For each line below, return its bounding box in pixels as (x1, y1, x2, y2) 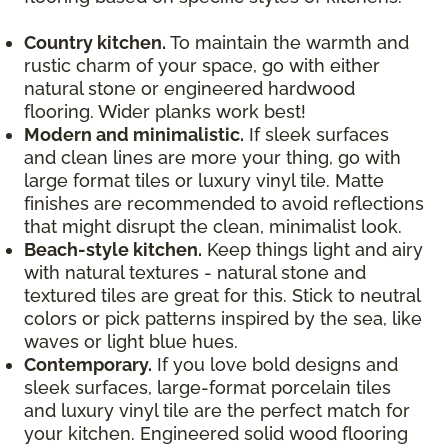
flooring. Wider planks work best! (24, 101, 311, 123)
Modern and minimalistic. (24, 124, 244, 146)
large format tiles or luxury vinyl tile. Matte (24, 170, 384, 192)
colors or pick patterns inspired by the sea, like (24, 308, 422, 330)
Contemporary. (24, 354, 152, 376)
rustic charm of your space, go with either (24, 55, 380, 77)
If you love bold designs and (152, 354, 398, 376)
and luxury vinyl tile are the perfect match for (24, 400, 410, 422)
